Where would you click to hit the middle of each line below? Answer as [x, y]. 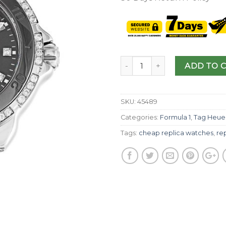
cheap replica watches [176, 133]
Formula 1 [175, 118]
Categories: [140, 118]
